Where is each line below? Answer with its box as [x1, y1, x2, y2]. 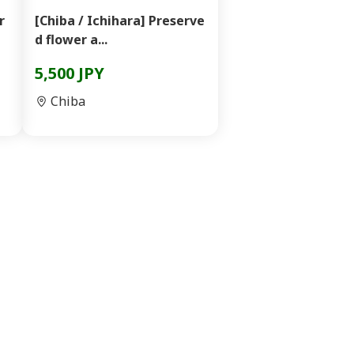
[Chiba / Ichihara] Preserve [35, 12, 205, 29]
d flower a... [35, 31, 107, 48]
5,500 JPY [35, 62, 104, 84]
